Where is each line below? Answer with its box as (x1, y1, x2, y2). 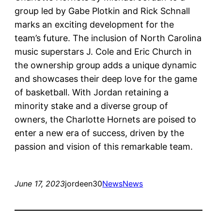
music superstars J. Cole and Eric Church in (15, 46, 192, 57)
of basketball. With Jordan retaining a (15, 87, 169, 97)
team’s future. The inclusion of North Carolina (15, 32, 202, 43)
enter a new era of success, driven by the (15, 127, 185, 138)
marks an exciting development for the (15, 19, 174, 30)
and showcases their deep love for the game (15, 73, 198, 84)
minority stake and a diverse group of (15, 100, 169, 111)
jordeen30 (65, 178, 103, 188)
